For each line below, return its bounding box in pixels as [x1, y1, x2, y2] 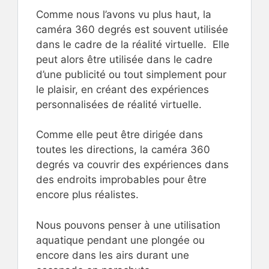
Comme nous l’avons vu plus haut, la [36, 8, 211, 20]
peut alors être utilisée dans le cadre [36, 53, 213, 65]
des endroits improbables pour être [36, 174, 207, 186]
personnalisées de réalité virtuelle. [36, 98, 202, 110]
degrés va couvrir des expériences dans [36, 159, 229, 171]
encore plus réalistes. [36, 189, 139, 201]
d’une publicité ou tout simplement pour [36, 68, 226, 80]
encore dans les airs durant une [36, 249, 189, 261]
